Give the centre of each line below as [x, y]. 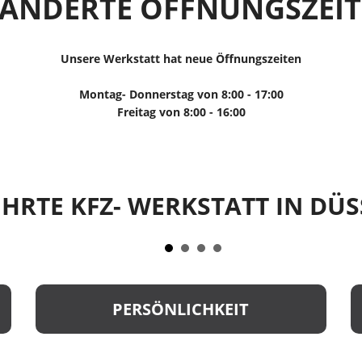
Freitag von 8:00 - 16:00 [181, 112]
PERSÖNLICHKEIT [181, 309]
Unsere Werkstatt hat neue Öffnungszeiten [181, 59]
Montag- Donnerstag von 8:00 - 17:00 [181, 95]
